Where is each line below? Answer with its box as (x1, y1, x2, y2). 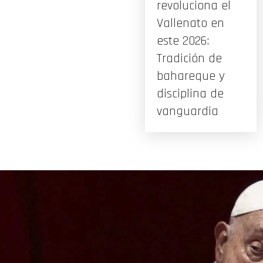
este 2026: (157, 32, 209, 49)
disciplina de (157, 85, 224, 102)
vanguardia (157, 103, 218, 120)
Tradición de (157, 50, 222, 67)
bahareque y (157, 68, 225, 85)
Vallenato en (157, 15, 224, 32)
